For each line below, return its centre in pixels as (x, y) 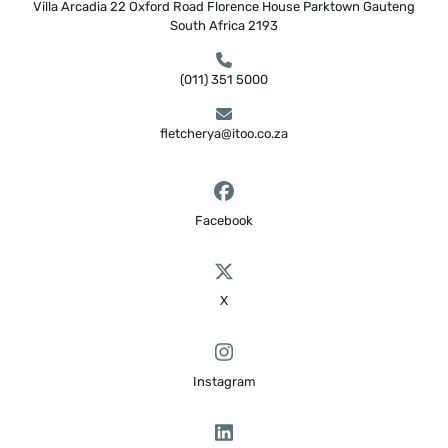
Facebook (224, 220)
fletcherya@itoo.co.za (224, 134)
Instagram (224, 381)
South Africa (207, 26)
